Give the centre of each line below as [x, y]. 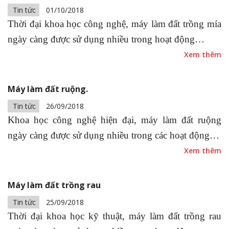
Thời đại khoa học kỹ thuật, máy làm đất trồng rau [114, 216]
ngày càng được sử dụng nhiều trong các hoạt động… [113, 135]
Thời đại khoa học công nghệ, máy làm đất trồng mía [114, 24]
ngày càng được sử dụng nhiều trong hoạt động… [106, 39]
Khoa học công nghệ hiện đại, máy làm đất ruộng [114, 120]
